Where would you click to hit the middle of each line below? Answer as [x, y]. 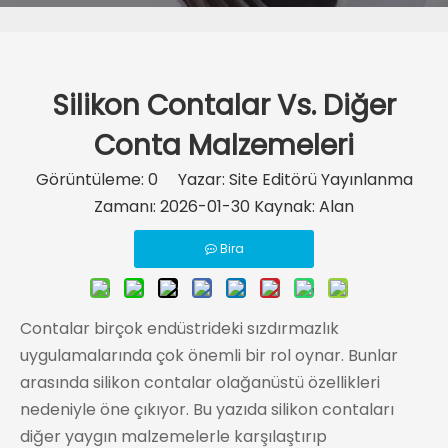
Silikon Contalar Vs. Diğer [224, 105]
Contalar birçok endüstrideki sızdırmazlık [179, 328]
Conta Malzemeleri [224, 145]
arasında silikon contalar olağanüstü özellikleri [200, 382]
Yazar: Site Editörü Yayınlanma [285, 179]
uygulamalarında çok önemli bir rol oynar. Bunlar [209, 355]
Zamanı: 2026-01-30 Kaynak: [206, 206]
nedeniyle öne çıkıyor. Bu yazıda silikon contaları [207, 409]
